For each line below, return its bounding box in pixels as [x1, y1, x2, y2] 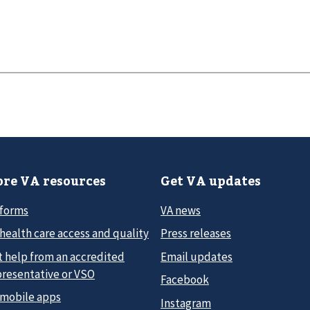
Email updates [161, 248, 232, 264]
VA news [161, 202, 201, 218]
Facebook [161, 272, 209, 288]
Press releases [161, 226, 231, 241]
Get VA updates [161, 172, 261, 189]
